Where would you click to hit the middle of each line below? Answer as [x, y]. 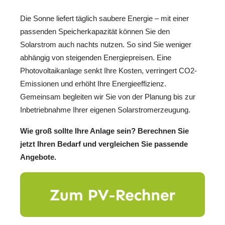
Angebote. [38, 157]
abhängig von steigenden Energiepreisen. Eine [96, 57]
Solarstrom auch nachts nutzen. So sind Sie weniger [106, 44]
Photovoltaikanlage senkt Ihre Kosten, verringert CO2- [108, 70]
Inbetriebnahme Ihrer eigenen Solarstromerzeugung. [105, 109]
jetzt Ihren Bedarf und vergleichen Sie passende [104, 144]
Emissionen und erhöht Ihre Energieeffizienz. [93, 83]
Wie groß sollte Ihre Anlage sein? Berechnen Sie [104, 131]
